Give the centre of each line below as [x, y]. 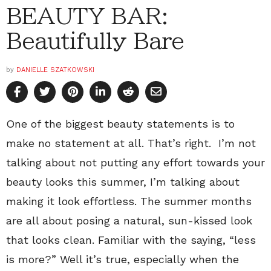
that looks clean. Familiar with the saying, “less [131, 240]
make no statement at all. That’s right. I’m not [131, 143]
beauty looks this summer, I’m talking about [123, 182]
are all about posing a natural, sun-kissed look [129, 221]
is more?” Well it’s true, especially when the [122, 260]
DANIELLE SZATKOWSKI [55, 70]
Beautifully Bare [95, 41]
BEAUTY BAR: [87, 16]
